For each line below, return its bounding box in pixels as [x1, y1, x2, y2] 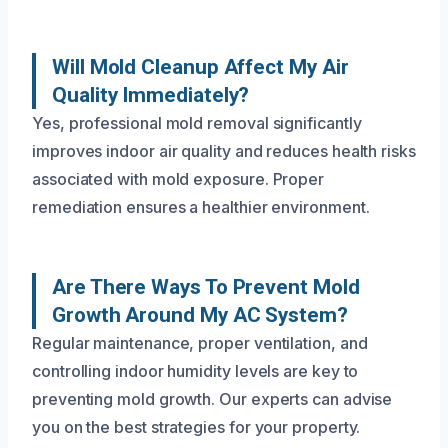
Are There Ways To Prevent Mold [52, 274, 360, 299]
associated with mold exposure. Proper [32, 168, 325, 189]
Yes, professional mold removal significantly [32, 112, 362, 133]
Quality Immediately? [52, 82, 250, 107]
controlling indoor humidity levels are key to [32, 360, 359, 381]
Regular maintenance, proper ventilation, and [32, 332, 368, 353]
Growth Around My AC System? [52, 302, 348, 327]
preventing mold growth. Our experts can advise [32, 388, 393, 409]
